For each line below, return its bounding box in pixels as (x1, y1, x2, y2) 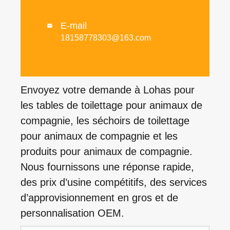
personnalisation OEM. (21, 207, 124, 219)
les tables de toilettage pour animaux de (21, 100, 202, 111)
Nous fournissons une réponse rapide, (21, 161, 194, 173)
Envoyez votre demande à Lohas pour (21, 84, 195, 96)
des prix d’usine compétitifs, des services (21, 177, 207, 188)
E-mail (61, 21, 87, 31)
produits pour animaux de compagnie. (21, 146, 193, 158)
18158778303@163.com (61, 33, 151, 43)
